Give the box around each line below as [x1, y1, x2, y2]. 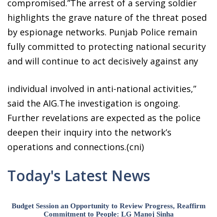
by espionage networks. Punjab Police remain [7, 26, 197, 38]
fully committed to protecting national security [7, 40, 206, 52]
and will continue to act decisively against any [7, 55, 198, 67]
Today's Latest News [7, 165, 150, 186]
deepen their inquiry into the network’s [7, 126, 171, 138]
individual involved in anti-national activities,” [7, 82, 196, 94]
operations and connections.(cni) [7, 140, 144, 153]
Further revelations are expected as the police [7, 111, 201, 124]
